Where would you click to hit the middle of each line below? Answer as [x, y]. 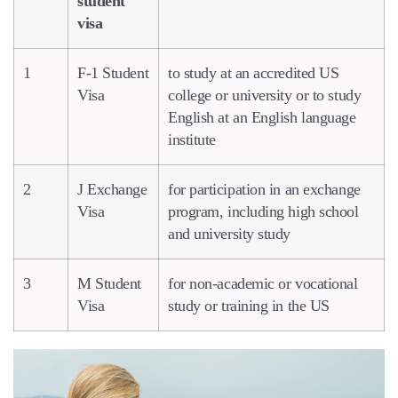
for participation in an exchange [264, 189]
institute [192, 139]
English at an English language [262, 117]
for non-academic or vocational [263, 283]
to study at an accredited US [254, 72]
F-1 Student [113, 72]
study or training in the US [249, 305]
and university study [230, 233]
